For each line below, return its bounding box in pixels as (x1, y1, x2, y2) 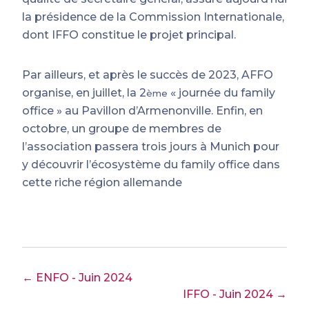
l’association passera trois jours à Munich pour (22, 140, 279, 153)
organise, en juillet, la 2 (22, 86, 146, 99)
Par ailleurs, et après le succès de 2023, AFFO (22, 68, 273, 81)
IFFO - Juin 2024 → (183, 288, 287, 301)
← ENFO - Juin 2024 (22, 271, 132, 284)
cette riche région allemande (22, 176, 182, 189)
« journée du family (168, 86, 275, 99)
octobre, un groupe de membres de (22, 122, 221, 135)
